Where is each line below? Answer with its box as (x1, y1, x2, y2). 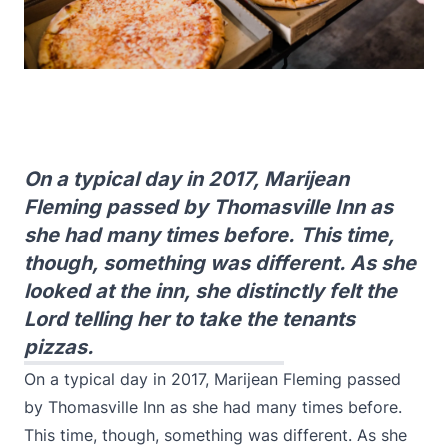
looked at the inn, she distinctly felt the (24, 279, 397, 303)
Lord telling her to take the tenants (24, 307, 355, 331)
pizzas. (24, 335, 94, 359)
